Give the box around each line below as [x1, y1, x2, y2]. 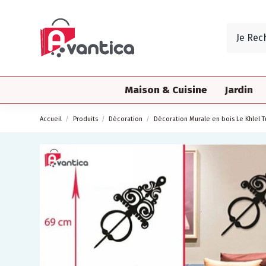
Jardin [225, 83, 253, 96]
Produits [72, 115, 98, 123]
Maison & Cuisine [125, 83, 207, 96]
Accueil [40, 115, 62, 123]
